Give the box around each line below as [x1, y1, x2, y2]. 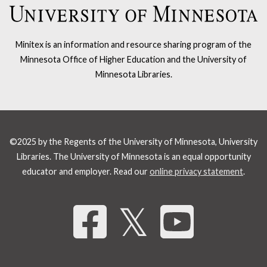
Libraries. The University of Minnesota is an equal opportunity [16, 151, 251, 162]
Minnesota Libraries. [95, 69, 172, 79]
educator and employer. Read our [22, 166, 150, 176]
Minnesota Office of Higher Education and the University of [20, 54, 247, 64]
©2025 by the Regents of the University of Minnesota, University [10, 136, 257, 147]
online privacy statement [150, 166, 243, 176]
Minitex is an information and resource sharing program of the [15, 39, 252, 49]
